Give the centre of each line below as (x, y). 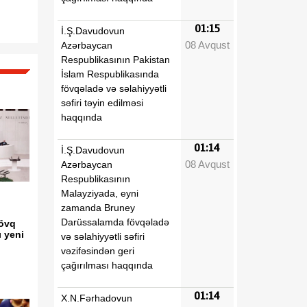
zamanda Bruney (98, 207)
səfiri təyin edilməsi (102, 102)
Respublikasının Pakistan (115, 59)
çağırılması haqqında (107, 265)
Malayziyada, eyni (100, 193)
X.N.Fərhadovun (97, 298)
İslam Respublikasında (110, 74)
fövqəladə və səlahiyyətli (114, 88)
